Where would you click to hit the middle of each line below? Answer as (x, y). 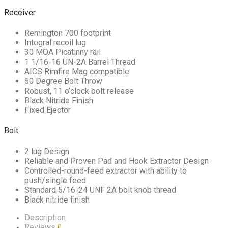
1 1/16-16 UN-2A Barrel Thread (80, 62)
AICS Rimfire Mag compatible (77, 72)
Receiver (20, 12)
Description (45, 217)
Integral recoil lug (55, 43)
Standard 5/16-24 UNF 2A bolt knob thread (100, 190)
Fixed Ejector (48, 110)
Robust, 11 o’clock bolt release (79, 91)
